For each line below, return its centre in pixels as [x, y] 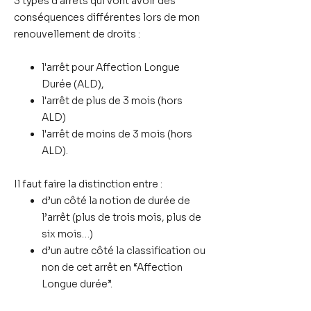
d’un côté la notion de [95, 201]
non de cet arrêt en [87, 267]
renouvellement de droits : [78, 34]
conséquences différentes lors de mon [107, 17]
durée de [169, 201]
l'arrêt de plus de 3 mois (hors [112, 101]
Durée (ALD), [74, 84]
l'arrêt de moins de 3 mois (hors [117, 134]
